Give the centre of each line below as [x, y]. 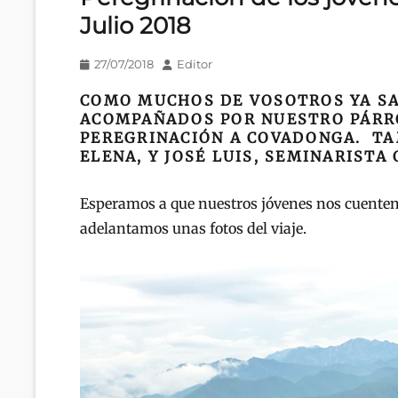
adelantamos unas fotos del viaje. [193, 229]
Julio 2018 [135, 25]
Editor [195, 64]
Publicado [109, 64]
